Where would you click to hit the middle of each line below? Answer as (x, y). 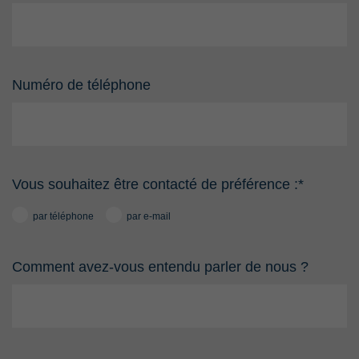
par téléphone (63, 216)
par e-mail (149, 216)
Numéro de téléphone (81, 85)
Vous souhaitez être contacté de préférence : (155, 184)
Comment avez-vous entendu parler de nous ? (160, 267)
